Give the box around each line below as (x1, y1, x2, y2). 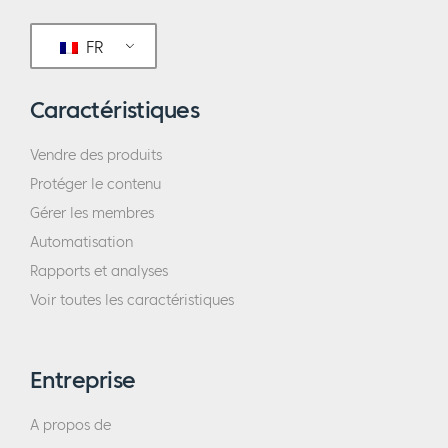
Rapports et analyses (30, 263, 168, 281)
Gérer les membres (30, 205, 154, 223)
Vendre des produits (30, 147, 162, 165)
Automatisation (30, 234, 133, 252)
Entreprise (30, 366, 136, 395)
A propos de (30, 417, 111, 435)
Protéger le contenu (30, 176, 161, 194)
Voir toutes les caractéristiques (30, 292, 234, 310)
